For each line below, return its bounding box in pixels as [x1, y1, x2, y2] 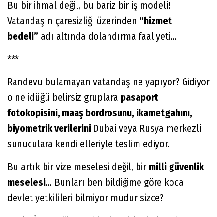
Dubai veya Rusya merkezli [93, 122, 201, 134]
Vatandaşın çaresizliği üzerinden [7, 15, 139, 27]
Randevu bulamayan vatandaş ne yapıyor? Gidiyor [7, 76, 210, 88]
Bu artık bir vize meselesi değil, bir [7, 160, 149, 172]
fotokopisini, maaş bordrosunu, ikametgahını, [7, 107, 192, 119]
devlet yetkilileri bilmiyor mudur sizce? [7, 191, 164, 203]
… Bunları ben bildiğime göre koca [46, 176, 184, 188]
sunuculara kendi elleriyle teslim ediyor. [7, 138, 170, 150]
